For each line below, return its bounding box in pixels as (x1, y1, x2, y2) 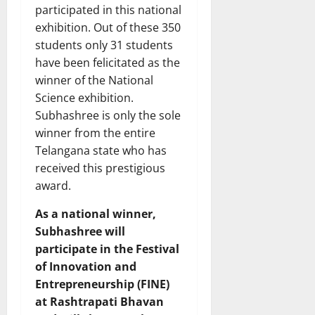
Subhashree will (35, 223, 125, 239)
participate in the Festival (35, 240, 179, 257)
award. (35, 177, 71, 193)
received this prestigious (35, 160, 165, 176)
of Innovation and (35, 258, 136, 274)
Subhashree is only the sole (35, 107, 181, 123)
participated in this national (35, 1, 181, 18)
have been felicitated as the (35, 54, 180, 70)
